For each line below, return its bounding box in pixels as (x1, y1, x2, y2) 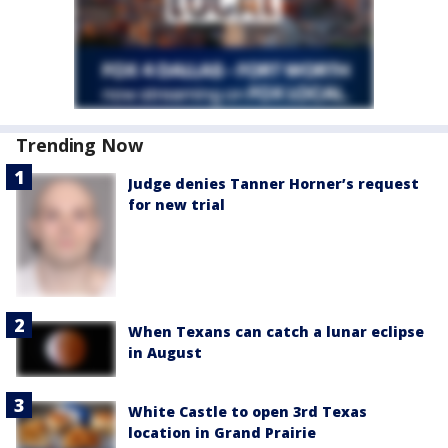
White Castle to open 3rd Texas (128, 401, 367, 421)
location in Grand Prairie (128, 422, 316, 442)
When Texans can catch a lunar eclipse (128, 321, 424, 341)
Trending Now (16, 132, 143, 157)
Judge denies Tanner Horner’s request (128, 173, 419, 193)
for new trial (128, 194, 225, 214)
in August (128, 342, 202, 362)
